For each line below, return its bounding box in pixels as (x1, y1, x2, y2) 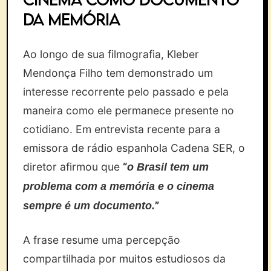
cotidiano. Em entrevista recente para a (23, 123, 221, 135)
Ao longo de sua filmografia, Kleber (23, 48, 200, 60)
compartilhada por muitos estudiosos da (23, 252, 226, 265)
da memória (23, 10, 120, 29)
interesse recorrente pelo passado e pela (23, 85, 229, 98)
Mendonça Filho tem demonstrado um (23, 67, 214, 79)
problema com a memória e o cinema (23, 180, 215, 192)
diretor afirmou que (23, 160, 123, 173)
